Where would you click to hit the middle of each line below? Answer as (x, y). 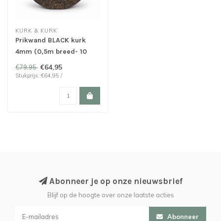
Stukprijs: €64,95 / (39, 75)
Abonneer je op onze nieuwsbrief (115, 181)
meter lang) (35, 63)
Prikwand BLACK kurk (51, 40)
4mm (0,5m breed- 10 (51, 52)
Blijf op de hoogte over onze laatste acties (110, 195)
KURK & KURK (36, 31)
